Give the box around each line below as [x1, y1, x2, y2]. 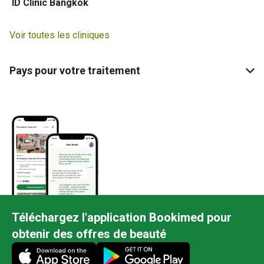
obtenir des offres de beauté [12, 227, 166, 241]
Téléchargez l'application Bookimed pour [12, 210, 232, 225]
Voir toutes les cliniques [9, 29, 110, 41]
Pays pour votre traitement [9, 64, 140, 77]
